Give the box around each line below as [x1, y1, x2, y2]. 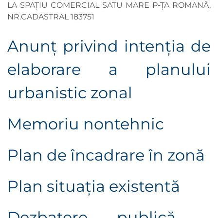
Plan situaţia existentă [7, 177, 180, 196]
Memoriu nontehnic [7, 114, 168, 134]
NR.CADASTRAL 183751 [7, 12, 94, 22]
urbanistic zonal [7, 83, 132, 103]
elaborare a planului [7, 60, 211, 79]
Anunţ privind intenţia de [7, 36, 211, 56]
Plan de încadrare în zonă [7, 145, 205, 165]
